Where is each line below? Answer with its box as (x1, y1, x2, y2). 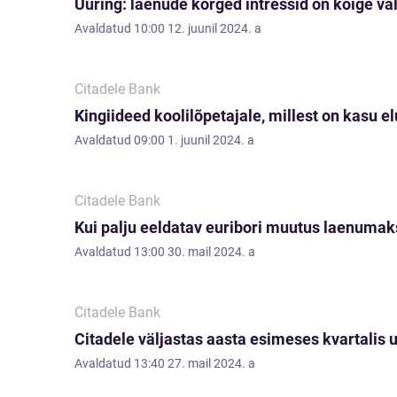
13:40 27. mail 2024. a (134, 356, 255, 370)
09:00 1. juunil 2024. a (134, 133, 254, 147)
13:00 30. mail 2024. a (134, 245, 255, 259)
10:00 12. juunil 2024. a (134, 21, 261, 35)
